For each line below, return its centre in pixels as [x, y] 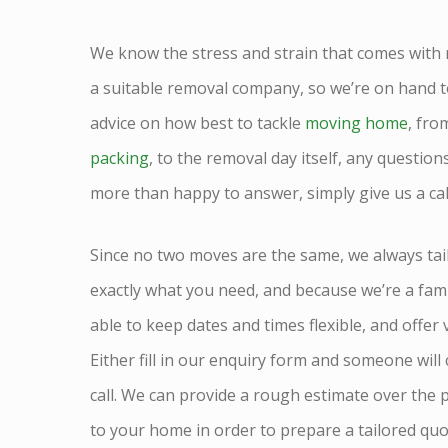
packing [120, 158]
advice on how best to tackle [198, 123]
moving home [357, 123]
